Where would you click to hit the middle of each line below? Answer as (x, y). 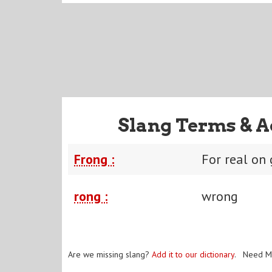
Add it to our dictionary (193, 254)
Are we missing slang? (110, 254)
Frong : (94, 159)
